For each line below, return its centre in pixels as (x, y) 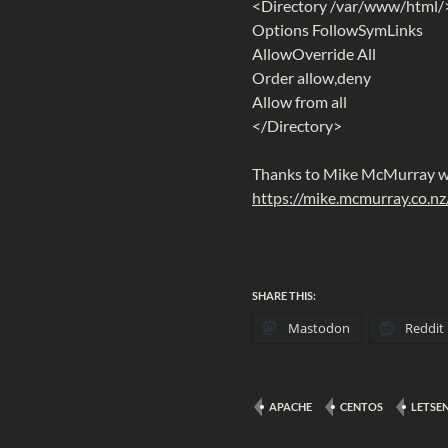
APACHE (290, 406)
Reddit (424, 328)
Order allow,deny (311, 77)
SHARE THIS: (284, 295)
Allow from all (299, 101)
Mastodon (319, 328)
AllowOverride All (314, 53)
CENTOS (361, 406)
